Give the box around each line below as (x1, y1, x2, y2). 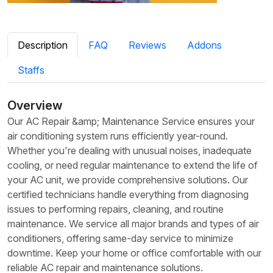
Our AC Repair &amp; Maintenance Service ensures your (7, 115, 255, 128)
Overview (7, 98, 63, 113)
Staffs (18, 64, 44, 77)
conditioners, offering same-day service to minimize (7, 232, 233, 245)
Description (18, 39, 68, 52)
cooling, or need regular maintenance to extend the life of (7, 159, 258, 172)
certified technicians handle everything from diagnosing (7, 188, 249, 201)
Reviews (129, 39, 166, 52)
